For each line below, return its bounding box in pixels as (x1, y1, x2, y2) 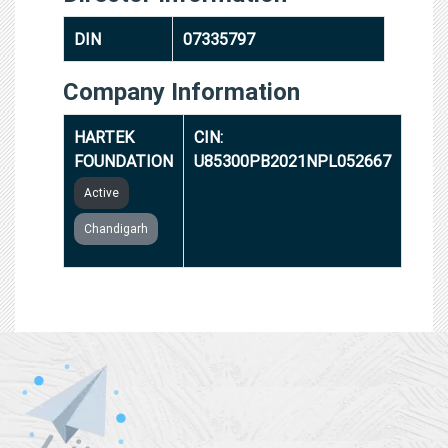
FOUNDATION (74, 150, 173, 171)
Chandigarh (84, 220, 148, 236)
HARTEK (74, 126, 134, 147)
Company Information (63, 76, 300, 106)
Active (84, 184, 119, 200)
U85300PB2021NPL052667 (194, 150, 391, 171)
